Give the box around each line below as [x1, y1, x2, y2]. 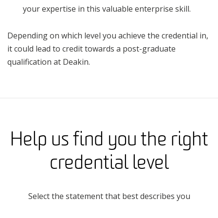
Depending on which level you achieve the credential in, [7, 30, 208, 41]
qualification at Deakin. [7, 56, 90, 67]
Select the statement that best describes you [28, 190, 190, 201]
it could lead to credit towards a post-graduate [7, 43, 176, 54]
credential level [49, 150, 169, 175]
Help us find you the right [10, 127, 208, 151]
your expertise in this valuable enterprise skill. [23, 3, 191, 14]
